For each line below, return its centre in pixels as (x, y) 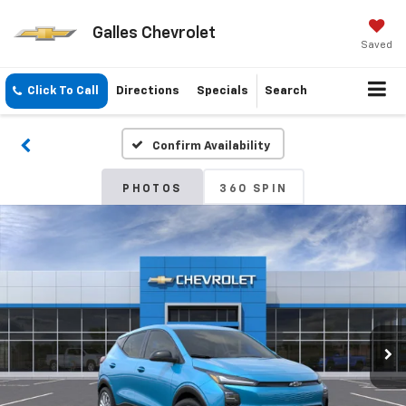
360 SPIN (254, 190)
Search (286, 92)
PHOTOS (152, 190)
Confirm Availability (211, 147)
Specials (222, 92)
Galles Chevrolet (154, 33)
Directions (148, 92)
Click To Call (63, 92)
